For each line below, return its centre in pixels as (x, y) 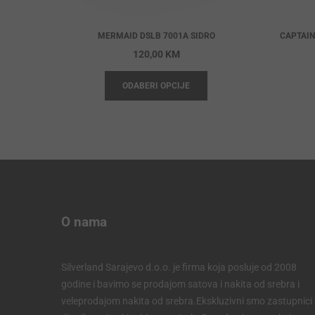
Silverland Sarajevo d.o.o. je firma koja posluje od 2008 (179, 267)
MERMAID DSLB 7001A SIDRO (156, 36)
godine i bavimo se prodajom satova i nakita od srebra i (180, 284)
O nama (84, 222)
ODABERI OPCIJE (156, 86)
